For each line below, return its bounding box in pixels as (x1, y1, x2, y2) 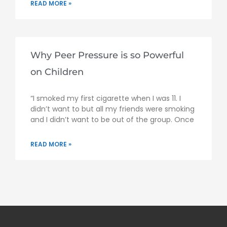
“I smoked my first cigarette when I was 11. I (30, 93, 181, 103)
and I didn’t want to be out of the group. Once (30, 114, 194, 125)
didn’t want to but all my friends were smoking (30, 103, 195, 114)
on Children (30, 66, 84, 78)
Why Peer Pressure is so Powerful (30, 49, 184, 61)
